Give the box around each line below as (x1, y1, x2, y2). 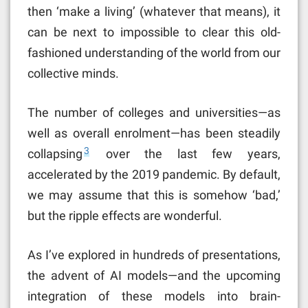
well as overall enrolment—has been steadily (27, 126, 280, 141)
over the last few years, (91, 146, 280, 162)
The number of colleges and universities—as (27, 105, 280, 120)
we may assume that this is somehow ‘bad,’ (27, 188, 280, 203)
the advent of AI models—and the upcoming (27, 268, 280, 283)
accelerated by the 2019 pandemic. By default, (27, 167, 280, 182)
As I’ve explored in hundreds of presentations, (27, 247, 280, 263)
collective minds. (27, 66, 119, 81)
